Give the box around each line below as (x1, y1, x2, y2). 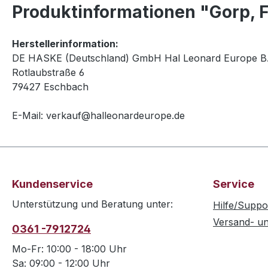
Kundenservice (12, 178, 93, 191)
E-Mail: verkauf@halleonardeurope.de (12, 109, 185, 121)
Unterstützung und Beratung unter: (12, 198, 173, 211)
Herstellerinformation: (12, 38, 118, 50)
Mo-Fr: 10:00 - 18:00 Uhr (12, 243, 127, 255)
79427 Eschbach (12, 81, 89, 93)
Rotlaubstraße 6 (12, 66, 84, 78)
